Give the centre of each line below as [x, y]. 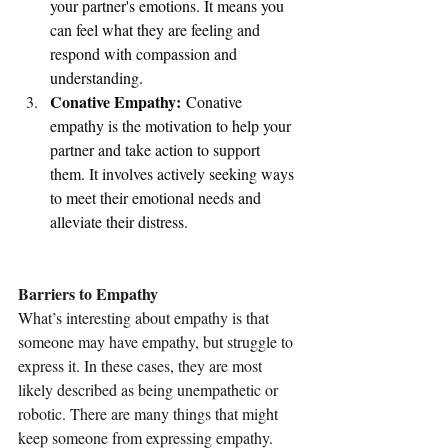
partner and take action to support [157, 150]
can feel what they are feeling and [157, 30]
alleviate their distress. [119, 222]
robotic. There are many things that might [150, 414]
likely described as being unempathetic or [150, 390]
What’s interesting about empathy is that [145, 318]
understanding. [96, 78]
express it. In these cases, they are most [142, 366]
